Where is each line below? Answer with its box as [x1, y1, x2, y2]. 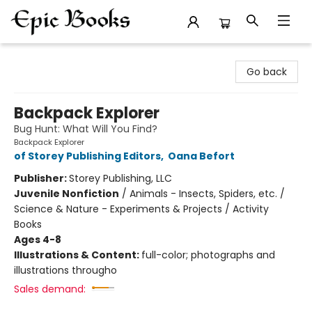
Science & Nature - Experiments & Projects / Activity [14, 202, 269, 216]
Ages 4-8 [14, 233, 61, 247]
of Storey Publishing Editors [14, 149, 161, 163]
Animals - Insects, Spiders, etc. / [130, 187, 285, 201]
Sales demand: [14, 282, 86, 296]
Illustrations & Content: [14, 248, 141, 262]
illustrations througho [14, 263, 117, 277]
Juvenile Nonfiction [14, 187, 119, 201]
